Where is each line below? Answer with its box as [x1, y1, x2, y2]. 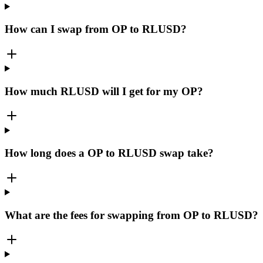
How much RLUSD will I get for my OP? [5, 85, 203, 97]
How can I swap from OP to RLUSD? [5, 23, 187, 36]
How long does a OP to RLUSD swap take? [5, 147, 214, 160]
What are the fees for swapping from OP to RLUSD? [5, 208, 258, 221]
